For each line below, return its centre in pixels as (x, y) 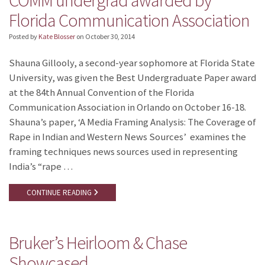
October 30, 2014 (110, 37)
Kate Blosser (57, 37)
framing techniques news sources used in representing (123, 151)
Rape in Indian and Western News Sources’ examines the (127, 137)
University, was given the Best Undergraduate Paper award (132, 77)
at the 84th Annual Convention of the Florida (101, 92)
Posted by (24, 37)
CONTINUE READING (60, 192)
